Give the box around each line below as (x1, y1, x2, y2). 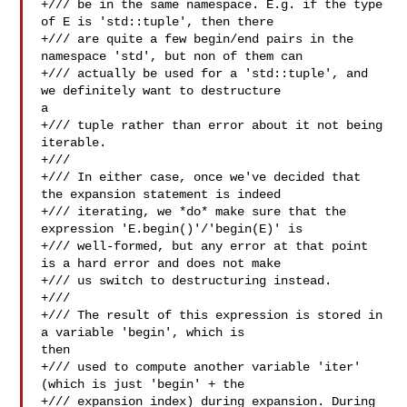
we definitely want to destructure (41, 84, 289, 98)
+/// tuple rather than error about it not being (41, 118, 383, 133)
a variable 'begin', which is (41, 325, 253, 340)
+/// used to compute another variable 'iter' (41, 360, 362, 374)
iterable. (41, 135, 107, 150)
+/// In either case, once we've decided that (41, 170, 362, 184)
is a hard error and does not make (41, 256, 282, 271)
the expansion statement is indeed (41, 187, 282, 202)
